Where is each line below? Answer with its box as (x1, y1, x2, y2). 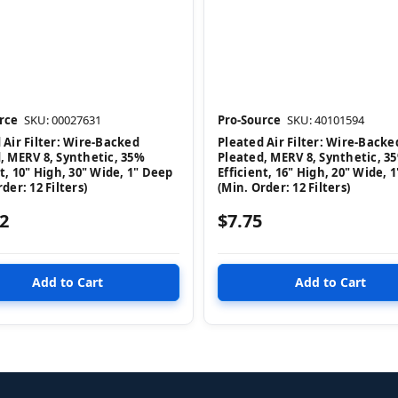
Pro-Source (218, 111, 281, 128)
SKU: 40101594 (287, 111, 364, 128)
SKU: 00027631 (24, 111, 101, 128)
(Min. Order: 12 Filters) (218, 179, 350, 195)
